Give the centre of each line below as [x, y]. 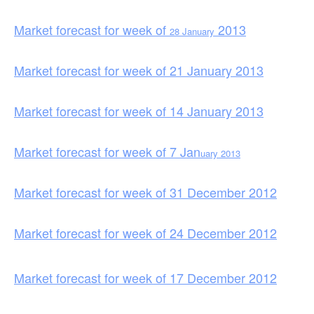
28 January [192, 31]
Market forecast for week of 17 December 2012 [145, 277]
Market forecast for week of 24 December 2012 [145, 232]
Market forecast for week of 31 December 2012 [145, 192]
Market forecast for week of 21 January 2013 [139, 70]
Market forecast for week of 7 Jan [107, 151]
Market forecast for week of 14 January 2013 [139, 110]
